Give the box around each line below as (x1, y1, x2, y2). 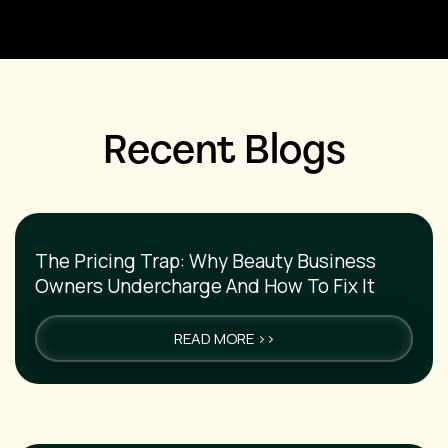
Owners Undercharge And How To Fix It (35, 273, 375, 299)
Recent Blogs (102, 123, 346, 179)
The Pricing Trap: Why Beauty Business (35, 248, 376, 274)
